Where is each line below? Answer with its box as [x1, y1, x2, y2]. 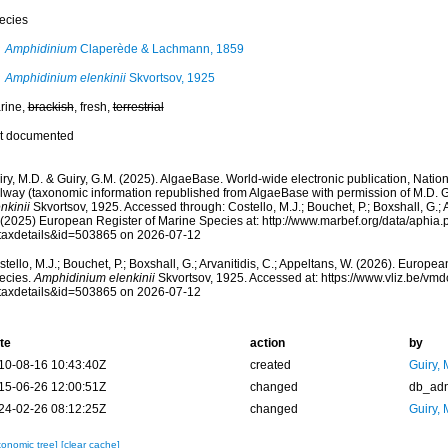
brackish [27, 100, 74, 114]
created [249, 358, 291, 372]
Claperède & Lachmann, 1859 [76, 42, 244, 56]
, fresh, [73, 100, 113, 114]
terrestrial [112, 100, 164, 114]
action [249, 336, 285, 350]
